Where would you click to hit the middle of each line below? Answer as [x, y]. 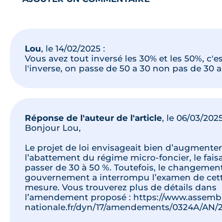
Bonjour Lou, [53, 128]
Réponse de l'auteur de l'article [93, 118]
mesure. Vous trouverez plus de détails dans [121, 187]
